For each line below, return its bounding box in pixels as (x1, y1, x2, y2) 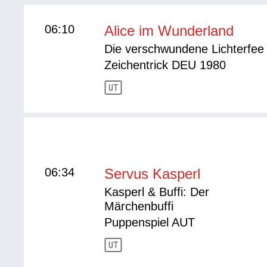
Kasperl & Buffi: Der (104, 185, 210, 198)
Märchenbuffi (104, 199, 174, 213)
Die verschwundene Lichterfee (104, 42, 265, 55)
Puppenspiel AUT (104, 215, 195, 229)
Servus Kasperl (104, 165, 201, 182)
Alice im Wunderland (104, 23, 234, 39)
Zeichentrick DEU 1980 (104, 58, 226, 72)
